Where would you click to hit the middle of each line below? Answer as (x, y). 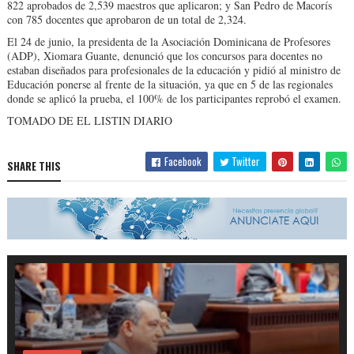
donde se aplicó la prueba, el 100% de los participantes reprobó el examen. (174, 99)
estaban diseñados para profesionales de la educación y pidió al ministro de (173, 70)
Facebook (182, 162)
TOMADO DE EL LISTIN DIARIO (91, 121)
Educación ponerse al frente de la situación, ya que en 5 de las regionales (169, 85)
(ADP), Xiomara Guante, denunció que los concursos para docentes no (164, 56)
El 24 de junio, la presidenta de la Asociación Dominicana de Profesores (168, 42)
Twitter (245, 162)
